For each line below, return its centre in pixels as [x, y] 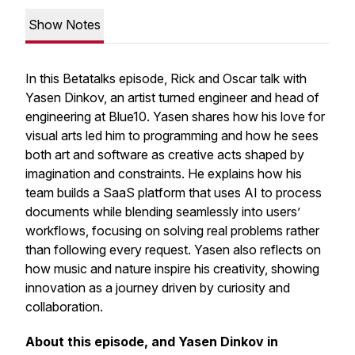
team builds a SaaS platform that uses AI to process [174, 193]
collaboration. [64, 307]
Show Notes [65, 25]
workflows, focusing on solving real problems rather [172, 231]
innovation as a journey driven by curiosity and [158, 288]
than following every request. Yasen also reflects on [173, 250]
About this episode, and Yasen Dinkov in [152, 342]
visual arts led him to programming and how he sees [172, 136]
